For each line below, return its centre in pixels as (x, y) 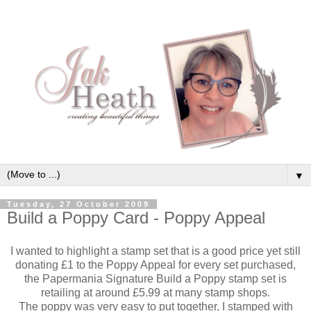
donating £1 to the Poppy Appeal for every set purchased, (155, 264)
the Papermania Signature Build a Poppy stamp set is (155, 278)
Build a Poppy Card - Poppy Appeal (136, 217)
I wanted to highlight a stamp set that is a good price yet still (155, 251)
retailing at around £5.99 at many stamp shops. (155, 292)
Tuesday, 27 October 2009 (78, 204)
